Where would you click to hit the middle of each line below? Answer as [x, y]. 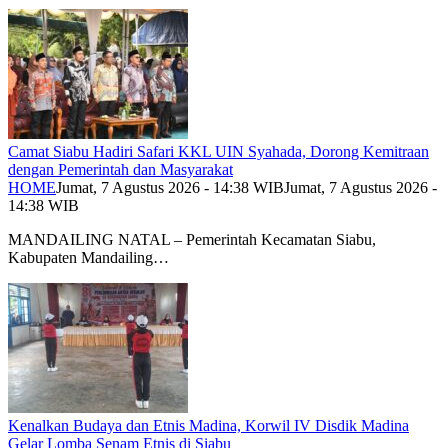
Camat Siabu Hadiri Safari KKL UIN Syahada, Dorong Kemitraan [218, 152]
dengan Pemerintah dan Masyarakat [120, 170]
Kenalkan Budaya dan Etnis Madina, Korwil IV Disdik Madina [208, 426]
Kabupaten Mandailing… [88, 258]
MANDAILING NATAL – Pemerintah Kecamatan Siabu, [192, 240]
